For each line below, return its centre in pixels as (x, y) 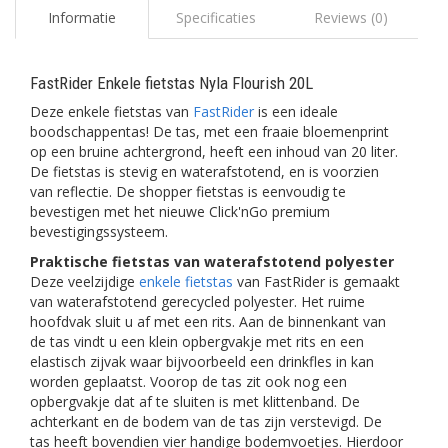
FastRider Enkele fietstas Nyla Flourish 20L (171, 83)
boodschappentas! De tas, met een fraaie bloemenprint (209, 131)
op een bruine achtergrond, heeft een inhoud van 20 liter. (214, 151)
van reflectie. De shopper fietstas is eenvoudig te (188, 191)
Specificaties (216, 17)
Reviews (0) (350, 17)
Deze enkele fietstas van (111, 111)
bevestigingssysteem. (101, 231)
